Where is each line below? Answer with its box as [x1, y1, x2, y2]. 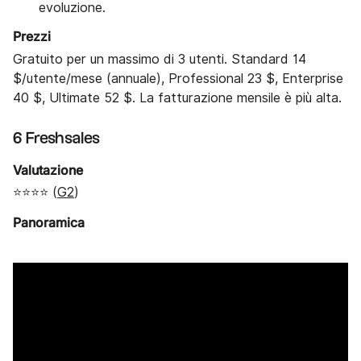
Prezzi [13, 28, 51, 45]
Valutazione [13, 161, 83, 178]
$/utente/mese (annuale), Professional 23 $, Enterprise [13, 70, 343, 86]
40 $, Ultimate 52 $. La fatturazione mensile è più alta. [13, 89, 342, 106]
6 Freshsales [13, 130, 100, 147]
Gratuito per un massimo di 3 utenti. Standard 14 [13, 51, 306, 67]
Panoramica [13, 214, 85, 231]
